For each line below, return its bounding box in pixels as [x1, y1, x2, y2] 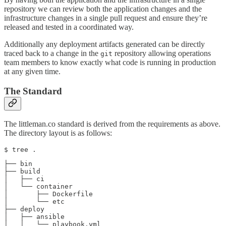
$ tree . [4, 146, 36, 154]
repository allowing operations [112, 49, 211, 58]
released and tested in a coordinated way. [4, 23, 134, 32]
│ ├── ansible [4, 213, 65, 221]
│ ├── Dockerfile [4, 190, 93, 198]
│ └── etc [4, 198, 65, 206]
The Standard [4, 85, 62, 96]
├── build [4, 167, 40, 176]
